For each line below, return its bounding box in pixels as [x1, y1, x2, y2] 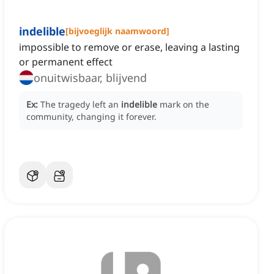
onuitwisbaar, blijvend [34, 70, 147, 86]
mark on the [160, 98, 209, 111]
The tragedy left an [40, 98, 121, 111]
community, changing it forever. [26, 111, 157, 123]
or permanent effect [19, 55, 113, 69]
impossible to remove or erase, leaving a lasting [19, 40, 240, 54]
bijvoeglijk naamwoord [68, 25, 166, 37]
